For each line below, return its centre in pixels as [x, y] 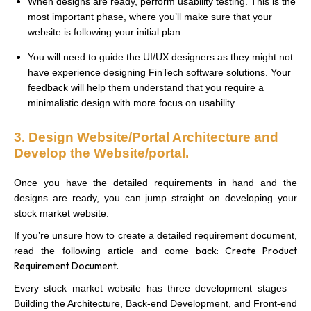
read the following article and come [102, 250]
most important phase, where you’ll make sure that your [150, 16]
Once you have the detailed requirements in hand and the [155, 182]
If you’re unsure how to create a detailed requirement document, [155, 235]
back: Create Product [243, 250]
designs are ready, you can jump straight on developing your [155, 197]
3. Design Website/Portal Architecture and [146, 137]
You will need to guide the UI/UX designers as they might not [160, 57]
